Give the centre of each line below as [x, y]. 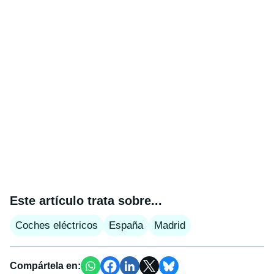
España [126, 225]
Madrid [170, 225]
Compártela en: [45, 265]
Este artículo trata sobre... [86, 200]
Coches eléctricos [57, 225]
